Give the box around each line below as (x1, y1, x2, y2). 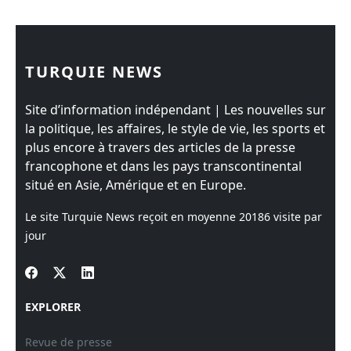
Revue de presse (25, 335, 112, 349)
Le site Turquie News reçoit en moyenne (25, 209, 239, 224)
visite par (270, 209, 322, 224)
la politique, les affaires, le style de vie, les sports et (25, 120, 325, 137)
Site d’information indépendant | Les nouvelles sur (25, 101, 326, 118)
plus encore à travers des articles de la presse (25, 139, 295, 156)
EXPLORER (25, 299, 81, 314)
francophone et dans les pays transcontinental (25, 157, 302, 175)
